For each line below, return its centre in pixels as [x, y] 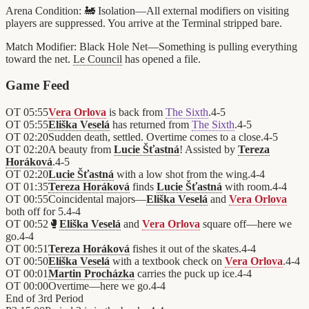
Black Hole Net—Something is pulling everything [188, 46]
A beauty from [81, 150]
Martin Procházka [91, 274]
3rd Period [61, 299]
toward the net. [39, 59]
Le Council [98, 59]
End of [22, 299]
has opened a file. [161, 59]
